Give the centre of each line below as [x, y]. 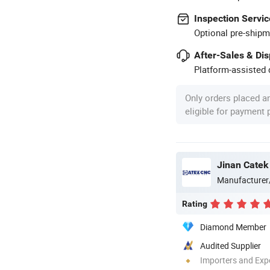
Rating [195, 203]
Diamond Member [233, 227]
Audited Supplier [231, 245]
